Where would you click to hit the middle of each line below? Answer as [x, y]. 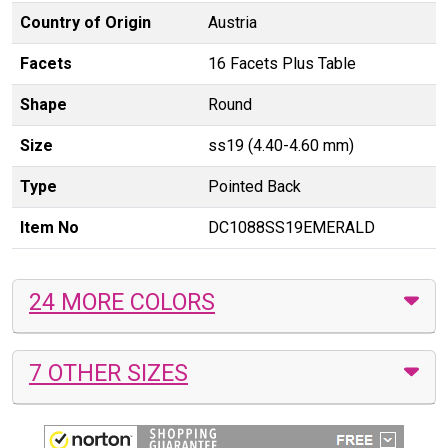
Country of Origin [85, 22]
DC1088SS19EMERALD [291, 227]
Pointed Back [254, 186]
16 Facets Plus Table [282, 63]
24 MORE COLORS [122, 301]
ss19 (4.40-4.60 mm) [281, 145]
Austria [232, 22]
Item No [49, 227]
